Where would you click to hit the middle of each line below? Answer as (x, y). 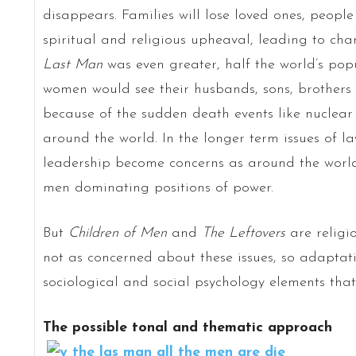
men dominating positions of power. (158, 188)
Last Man (72, 64)
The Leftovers (243, 233)
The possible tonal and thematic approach (187, 327)
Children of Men (120, 233)
